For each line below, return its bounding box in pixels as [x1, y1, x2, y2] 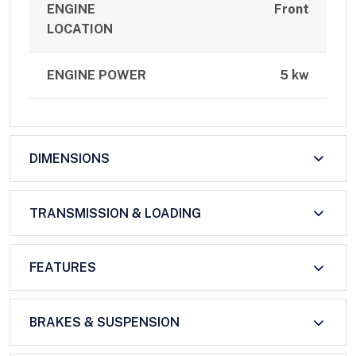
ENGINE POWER [47, 68, 147, 83]
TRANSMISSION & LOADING [29, 205, 201, 221]
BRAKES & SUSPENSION [29, 315, 180, 331]
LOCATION [47, 21, 114, 37]
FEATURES [29, 260, 96, 276]
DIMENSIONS [29, 150, 110, 166]
